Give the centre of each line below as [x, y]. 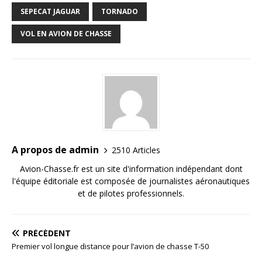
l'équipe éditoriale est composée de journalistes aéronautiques [131, 181]
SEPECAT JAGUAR [50, 12]
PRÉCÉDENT [47, 233]
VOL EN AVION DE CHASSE [66, 34]
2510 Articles [136, 150]
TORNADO [120, 12]
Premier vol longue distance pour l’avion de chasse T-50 [110, 247]
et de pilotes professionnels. [131, 194]
